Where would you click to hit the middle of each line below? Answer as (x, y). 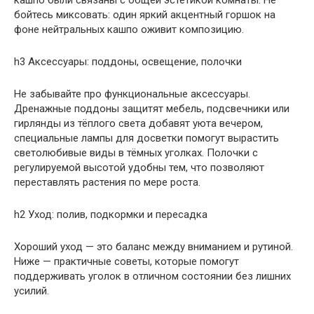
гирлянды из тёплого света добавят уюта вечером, (138, 123)
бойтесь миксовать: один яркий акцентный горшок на (145, 14)
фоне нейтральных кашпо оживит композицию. (129, 29)
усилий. (32, 291)
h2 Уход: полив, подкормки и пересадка (111, 214)
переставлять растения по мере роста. (107, 182)
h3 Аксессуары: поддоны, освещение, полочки (128, 61)
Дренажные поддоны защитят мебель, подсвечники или (152, 108)
